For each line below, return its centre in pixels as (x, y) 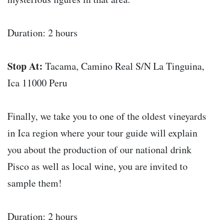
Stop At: (25, 66)
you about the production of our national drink (99, 149)
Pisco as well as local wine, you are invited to (97, 166)
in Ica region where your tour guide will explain (102, 133)
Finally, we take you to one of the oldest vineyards (107, 116)
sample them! (35, 183)
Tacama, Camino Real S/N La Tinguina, (124, 66)
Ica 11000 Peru (37, 82)
